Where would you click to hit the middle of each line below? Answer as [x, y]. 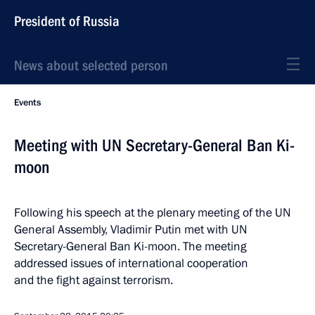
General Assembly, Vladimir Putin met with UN [131, 230]
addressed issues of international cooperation [131, 263]
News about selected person [91, 65]
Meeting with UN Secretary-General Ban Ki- [154, 146]
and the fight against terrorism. [94, 280]
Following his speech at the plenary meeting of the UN [153, 213]
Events [27, 103]
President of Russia [67, 21]
